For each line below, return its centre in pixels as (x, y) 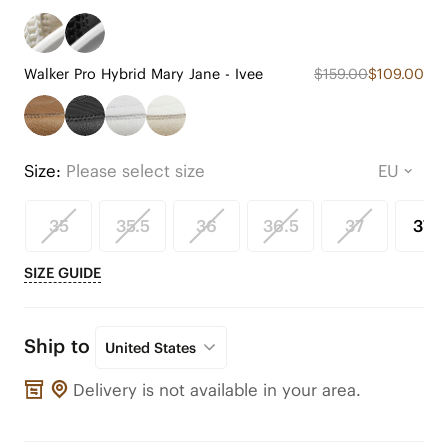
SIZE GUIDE (62, 273)
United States (151, 347)
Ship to (56, 346)
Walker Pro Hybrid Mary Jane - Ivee (143, 74)
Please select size (135, 170)
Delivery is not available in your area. (217, 389)
